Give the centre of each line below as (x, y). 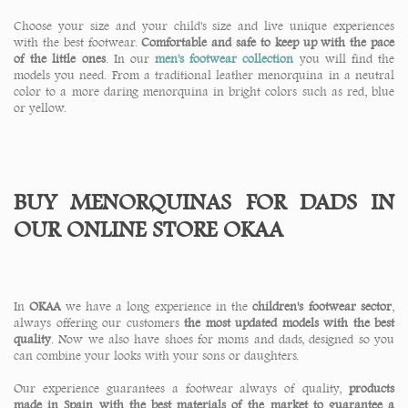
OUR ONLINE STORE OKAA (148, 229)
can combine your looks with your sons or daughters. (156, 356)
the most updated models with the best (289, 323)
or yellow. (40, 108)
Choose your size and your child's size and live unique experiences (204, 26)
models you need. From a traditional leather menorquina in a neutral (204, 75)
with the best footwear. (78, 42)
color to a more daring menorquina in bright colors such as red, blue (204, 92)
